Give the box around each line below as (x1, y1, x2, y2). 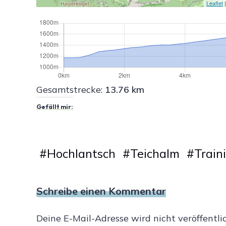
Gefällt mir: (36, 103, 73, 111)
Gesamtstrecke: (36, 84, 102, 96)
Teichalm (130, 146, 180, 161)
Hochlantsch (47, 146, 116, 161)
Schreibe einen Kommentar (36, 185, 166, 198)
